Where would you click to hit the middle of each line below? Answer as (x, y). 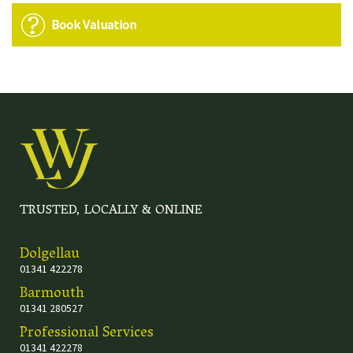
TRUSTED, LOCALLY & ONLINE (111, 212)
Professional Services (87, 334)
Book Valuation (94, 24)
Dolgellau (50, 255)
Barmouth (52, 295)
